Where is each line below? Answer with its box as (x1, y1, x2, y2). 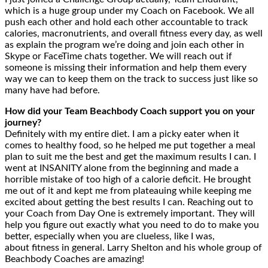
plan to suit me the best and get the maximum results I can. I (5, 152, 256, 162)
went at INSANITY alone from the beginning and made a (5, 163, 239, 173)
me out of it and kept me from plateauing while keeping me (5, 186, 251, 196)
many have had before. (5, 86, 100, 96)
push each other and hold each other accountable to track (5, 17, 248, 28)
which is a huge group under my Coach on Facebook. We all (5, 6, 254, 16)
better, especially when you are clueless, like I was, (5, 232, 215, 242)
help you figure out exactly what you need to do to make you (5, 220, 259, 230)
